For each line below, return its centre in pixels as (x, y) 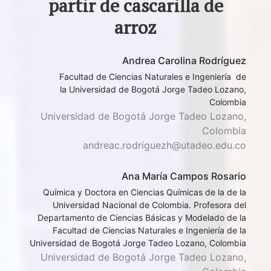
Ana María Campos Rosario (184, 176)
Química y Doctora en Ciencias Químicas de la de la (144, 192)
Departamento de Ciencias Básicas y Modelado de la (142, 217)
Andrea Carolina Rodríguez (184, 60)
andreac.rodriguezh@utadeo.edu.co (164, 145)
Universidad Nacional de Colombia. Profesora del (149, 205)
